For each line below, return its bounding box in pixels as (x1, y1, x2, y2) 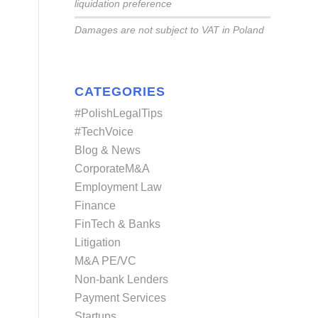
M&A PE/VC (75, 255, 137, 268)
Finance (75, 199, 116, 212)
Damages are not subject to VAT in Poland (75, 25, 265, 36)
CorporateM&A (75, 163, 150, 175)
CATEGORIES (75, 84, 166, 99)
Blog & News (75, 144, 141, 157)
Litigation (75, 236, 121, 249)
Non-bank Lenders (75, 273, 169, 286)
